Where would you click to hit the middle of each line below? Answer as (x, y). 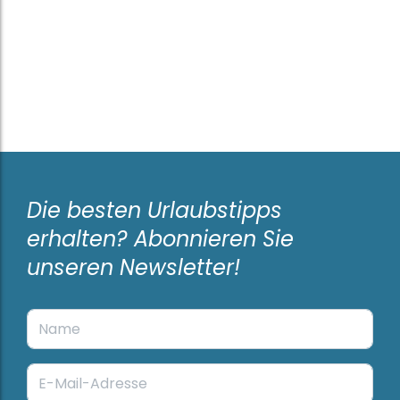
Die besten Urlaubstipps (154, 210)
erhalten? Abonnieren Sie (160, 238)
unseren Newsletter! (133, 267)
